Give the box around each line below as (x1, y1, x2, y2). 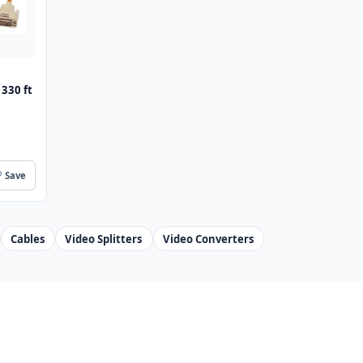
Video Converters (162, 231, 254, 246)
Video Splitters (65, 231, 143, 246)
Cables (10, 231, 45, 246)
